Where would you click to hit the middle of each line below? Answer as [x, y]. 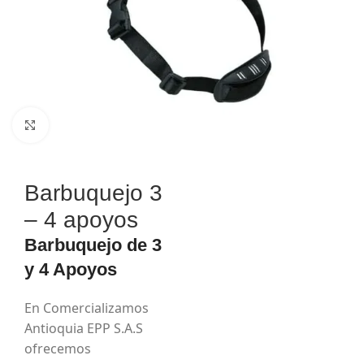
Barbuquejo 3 [93, 193]
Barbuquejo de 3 [93, 245]
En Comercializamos [87, 308]
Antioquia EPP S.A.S [84, 329]
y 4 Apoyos [71, 270]
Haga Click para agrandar [123, 125]
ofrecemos [58, 349]
